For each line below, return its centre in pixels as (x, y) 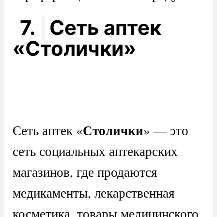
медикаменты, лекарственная (93, 192)
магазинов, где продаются (85, 171)
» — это (166, 130)
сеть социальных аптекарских (95, 151)
